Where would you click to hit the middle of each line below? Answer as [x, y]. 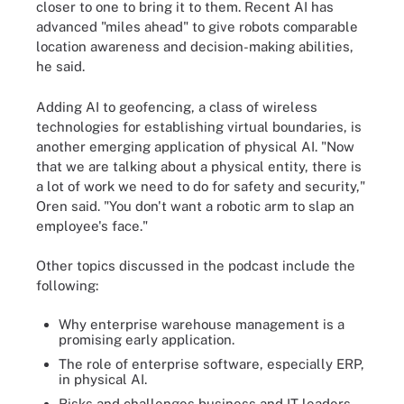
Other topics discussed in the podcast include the [196, 266]
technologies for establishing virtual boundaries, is [199, 126]
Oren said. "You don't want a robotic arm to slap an [195, 206]
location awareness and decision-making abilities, [195, 46]
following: [67, 285]
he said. [60, 66]
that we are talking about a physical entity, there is [199, 166]
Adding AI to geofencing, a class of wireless [177, 106]
